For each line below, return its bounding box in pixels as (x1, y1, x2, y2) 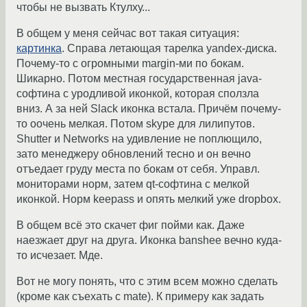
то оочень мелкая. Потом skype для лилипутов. (16, 118, 255, 130)
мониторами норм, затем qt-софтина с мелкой (16, 178, 249, 191)
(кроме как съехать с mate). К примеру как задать (16, 291, 264, 303)
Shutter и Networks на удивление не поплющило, (16, 133, 262, 145)
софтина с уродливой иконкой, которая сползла (16, 88, 259, 100)
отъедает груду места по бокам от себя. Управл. (16, 163, 260, 175)
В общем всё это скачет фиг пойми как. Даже (16, 219, 245, 232)
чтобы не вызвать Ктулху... (16, 1, 150, 14)
